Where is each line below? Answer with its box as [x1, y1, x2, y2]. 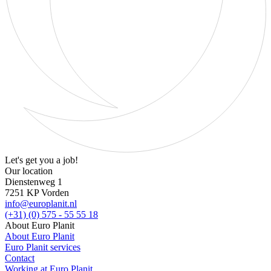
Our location [5, 165, 53, 176]
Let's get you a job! [5, 154, 78, 165]
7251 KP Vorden [5, 187, 69, 198]
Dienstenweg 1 [5, 176, 62, 187]
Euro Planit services [5, 241, 80, 252]
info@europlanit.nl [5, 198, 77, 209]
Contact [5, 252, 34, 263]
